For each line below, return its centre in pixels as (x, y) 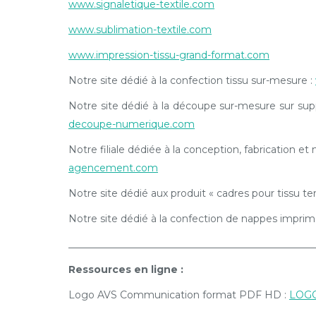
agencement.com (113, 168)
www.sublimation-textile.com (140, 30)
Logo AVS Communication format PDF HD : (179, 295)
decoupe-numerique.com (132, 124)
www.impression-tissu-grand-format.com (169, 55)
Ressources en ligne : (126, 269)
